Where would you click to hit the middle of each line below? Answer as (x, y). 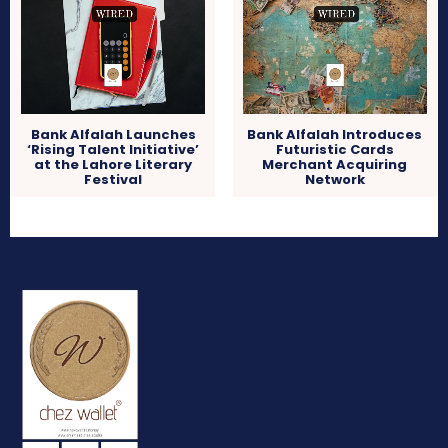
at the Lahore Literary (113, 165)
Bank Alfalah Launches (113, 135)
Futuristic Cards (334, 150)
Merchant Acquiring (335, 165)
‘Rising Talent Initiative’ (113, 150)
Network (334, 180)
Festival (113, 180)
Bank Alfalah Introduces (335, 135)
